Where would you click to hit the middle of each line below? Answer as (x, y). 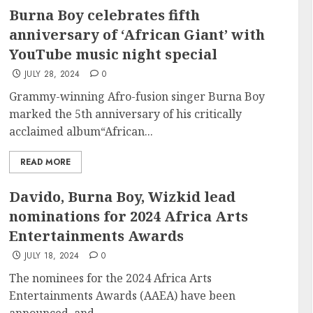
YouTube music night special (114, 54)
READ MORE (46, 162)
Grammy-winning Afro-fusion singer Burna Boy (137, 96)
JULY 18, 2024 (52, 256)
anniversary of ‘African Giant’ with (137, 35)
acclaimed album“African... (81, 131)
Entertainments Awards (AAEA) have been (123, 296)
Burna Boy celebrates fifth (105, 15)
